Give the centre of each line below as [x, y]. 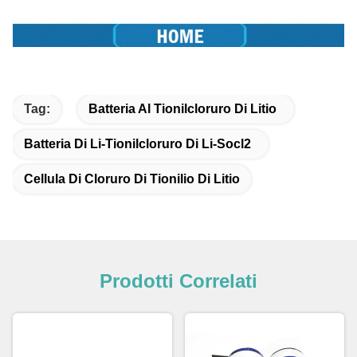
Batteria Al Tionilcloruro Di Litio [182, 109]
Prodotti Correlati [178, 281]
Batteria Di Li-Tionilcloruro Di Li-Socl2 [137, 144]
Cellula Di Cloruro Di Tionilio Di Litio [132, 179]
